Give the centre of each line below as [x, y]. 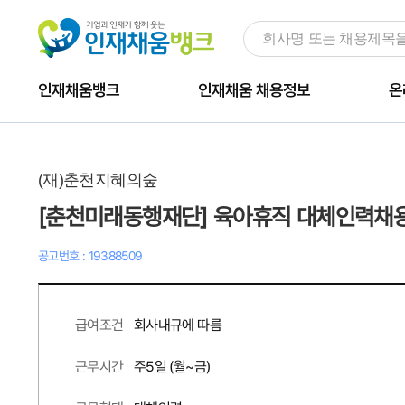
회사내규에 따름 [178, 325]
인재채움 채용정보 [254, 90]
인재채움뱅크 [79, 90]
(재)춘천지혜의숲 [98, 180]
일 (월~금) [182, 367]
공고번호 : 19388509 [90, 256]
